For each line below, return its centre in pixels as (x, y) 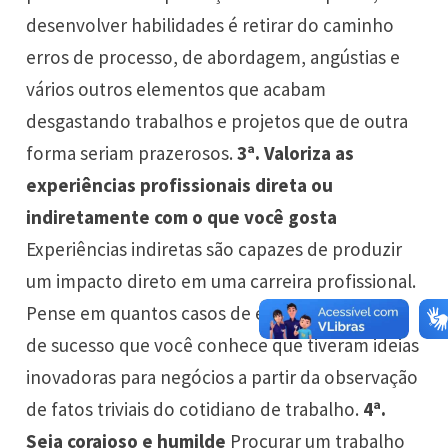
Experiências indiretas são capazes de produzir (214, 249)
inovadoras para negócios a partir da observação (222, 377)
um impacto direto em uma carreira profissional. (221, 281)
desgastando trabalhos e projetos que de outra (217, 121)
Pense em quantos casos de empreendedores (212, 313)
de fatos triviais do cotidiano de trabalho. (195, 409)
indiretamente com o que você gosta (182, 217)
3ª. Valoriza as (296, 153)
